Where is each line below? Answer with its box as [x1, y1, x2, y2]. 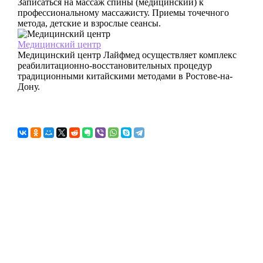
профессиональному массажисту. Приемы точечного [18, 8, 229, 18]
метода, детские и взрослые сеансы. [18, 18, 161, 28]
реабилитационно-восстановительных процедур [18, 60, 212, 70]
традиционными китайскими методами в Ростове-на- [18, 71, 232, 81]
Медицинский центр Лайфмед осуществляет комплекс [18, 50, 237, 60]
